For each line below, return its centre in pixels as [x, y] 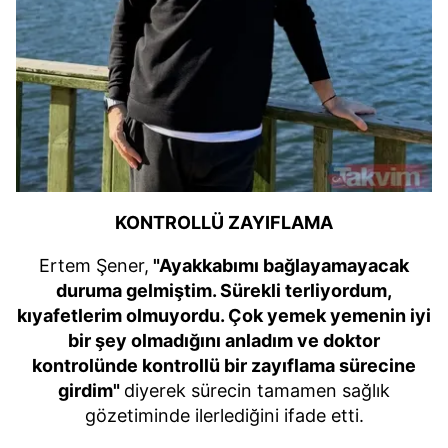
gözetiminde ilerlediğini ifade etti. [224, 415]
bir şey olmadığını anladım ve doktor [224, 340]
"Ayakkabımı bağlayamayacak [279, 265]
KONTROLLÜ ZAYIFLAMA [224, 222]
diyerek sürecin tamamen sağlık [257, 390]
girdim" [91, 390]
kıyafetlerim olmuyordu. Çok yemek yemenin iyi [224, 315]
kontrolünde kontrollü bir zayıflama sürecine [224, 365]
